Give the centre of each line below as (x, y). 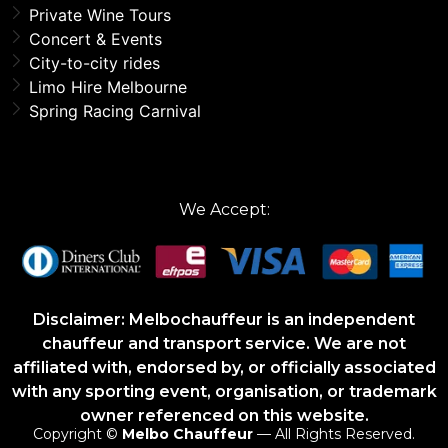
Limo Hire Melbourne (108, 86)
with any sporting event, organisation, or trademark (224, 391)
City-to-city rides (94, 62)
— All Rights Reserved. (334, 433)
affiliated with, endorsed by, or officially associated (224, 367)
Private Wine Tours (100, 14)
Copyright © (77, 433)
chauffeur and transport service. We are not (224, 343)
